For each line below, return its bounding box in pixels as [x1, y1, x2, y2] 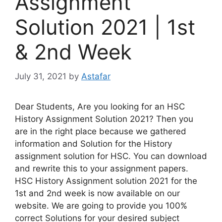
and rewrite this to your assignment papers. [15, 163, 188, 173]
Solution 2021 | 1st [15, 14, 195, 40]
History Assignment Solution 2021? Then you [15, 113, 193, 124]
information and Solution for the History [15, 138, 172, 149]
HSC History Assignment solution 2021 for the [15, 175, 197, 186]
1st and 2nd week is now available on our [15, 188, 180, 198]
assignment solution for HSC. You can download [15, 151, 207, 161]
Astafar [81, 71, 111, 81]
